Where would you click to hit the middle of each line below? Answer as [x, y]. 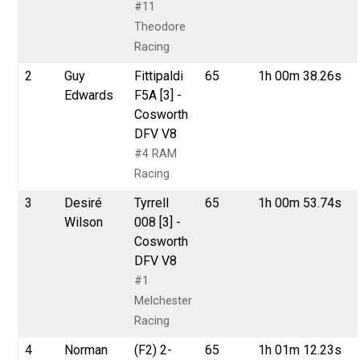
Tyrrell [152, 202]
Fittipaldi [159, 76]
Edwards [89, 95]
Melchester [164, 301]
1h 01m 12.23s [300, 350]
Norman [86, 350]
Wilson [84, 222]
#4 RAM [156, 153]
